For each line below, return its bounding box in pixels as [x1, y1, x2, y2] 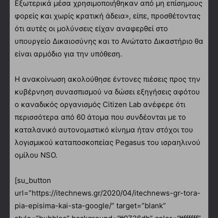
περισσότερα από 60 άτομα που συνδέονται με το [15, 112, 186, 122]
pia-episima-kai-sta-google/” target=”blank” [15, 201, 166, 211]
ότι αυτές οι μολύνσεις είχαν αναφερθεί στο [15, 24, 168, 34]
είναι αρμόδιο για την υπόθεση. [15, 49, 122, 59]
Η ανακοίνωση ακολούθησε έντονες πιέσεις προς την [15, 74, 200, 84]
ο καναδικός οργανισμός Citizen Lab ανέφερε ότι [15, 100, 185, 109]
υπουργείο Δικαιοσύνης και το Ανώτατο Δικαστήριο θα [15, 36, 203, 46]
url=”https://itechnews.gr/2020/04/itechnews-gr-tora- [15, 188, 200, 198]
